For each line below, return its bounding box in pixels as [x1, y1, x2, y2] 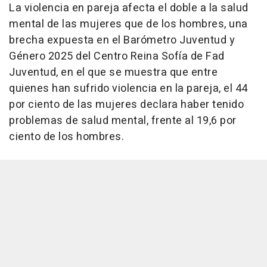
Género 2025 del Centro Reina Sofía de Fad [9, 48, 225, 65]
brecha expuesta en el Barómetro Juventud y [9, 32, 235, 49]
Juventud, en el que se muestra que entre [9, 64, 218, 81]
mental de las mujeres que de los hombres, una [9, 16, 248, 33]
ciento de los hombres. [9, 129, 124, 145]
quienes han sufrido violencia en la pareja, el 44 [9, 80, 248, 97]
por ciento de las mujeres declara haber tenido [9, 97, 244, 113]
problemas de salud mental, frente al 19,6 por [9, 113, 237, 129]
